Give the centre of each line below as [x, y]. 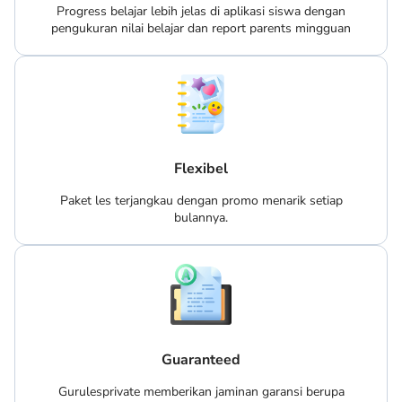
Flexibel [201, 169]
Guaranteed [201, 359]
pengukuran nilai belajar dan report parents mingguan [201, 29]
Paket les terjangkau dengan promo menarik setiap [201, 201]
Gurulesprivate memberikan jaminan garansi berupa [201, 391]
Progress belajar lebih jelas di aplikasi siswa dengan [201, 12]
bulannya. [201, 218]
